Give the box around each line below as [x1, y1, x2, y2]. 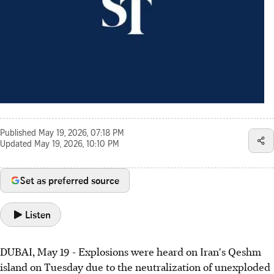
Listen [25, 207, 51, 221]
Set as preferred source [20, 173, 119, 187]
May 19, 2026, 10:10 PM [34, 140, 119, 149]
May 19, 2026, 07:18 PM [39, 129, 124, 138]
